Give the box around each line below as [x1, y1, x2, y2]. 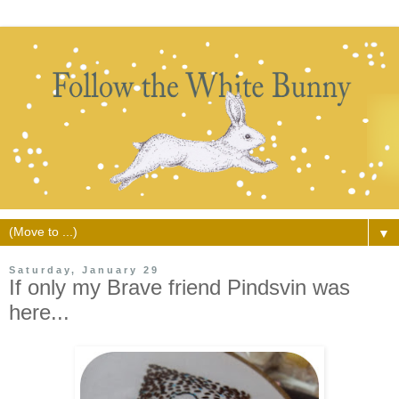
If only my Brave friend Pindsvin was [9, 274, 350, 299]
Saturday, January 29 [9, 264, 159, 275]
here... [9, 299, 69, 324]
